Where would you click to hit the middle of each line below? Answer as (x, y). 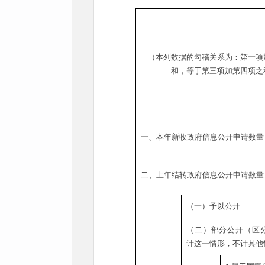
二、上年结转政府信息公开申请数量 (202, 175)
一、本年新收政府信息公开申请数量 (202, 137)
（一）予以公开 (213, 206)
